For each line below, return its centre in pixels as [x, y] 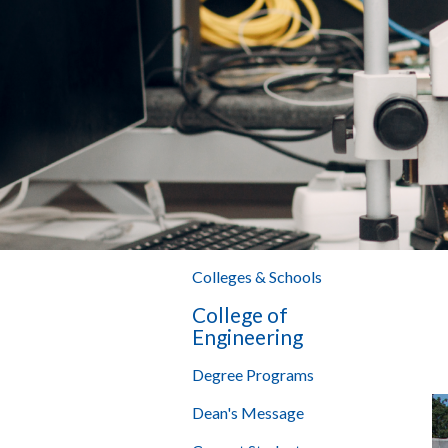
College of [240, 315]
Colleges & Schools [257, 277]
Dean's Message [248, 413]
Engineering [247, 337]
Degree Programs [253, 375]
